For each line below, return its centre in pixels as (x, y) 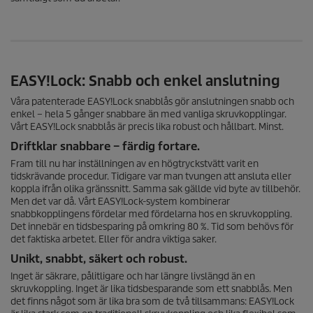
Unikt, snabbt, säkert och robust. (99, 259)
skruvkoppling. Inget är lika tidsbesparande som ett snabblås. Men (151, 289)
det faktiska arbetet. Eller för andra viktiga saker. (114, 239)
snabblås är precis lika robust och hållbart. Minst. (180, 126)
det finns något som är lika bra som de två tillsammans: (130, 301)
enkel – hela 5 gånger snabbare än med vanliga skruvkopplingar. (148, 114)
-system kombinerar (186, 201)
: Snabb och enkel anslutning (181, 81)
